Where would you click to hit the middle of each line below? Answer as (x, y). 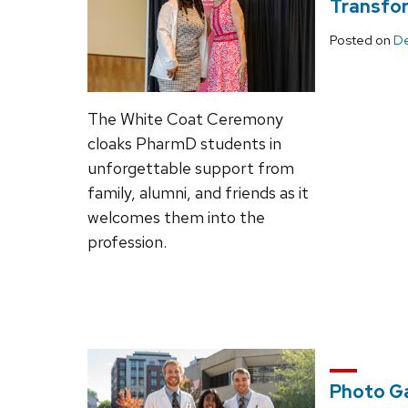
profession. (127, 241)
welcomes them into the (176, 217)
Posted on (362, 40)
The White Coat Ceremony (185, 118)
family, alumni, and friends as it (198, 192)
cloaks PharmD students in (184, 143)
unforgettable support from (191, 168)
